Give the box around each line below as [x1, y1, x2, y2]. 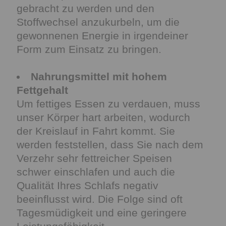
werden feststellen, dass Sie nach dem [17, 139, 203, 150]
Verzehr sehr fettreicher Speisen [17, 152, 172, 164]
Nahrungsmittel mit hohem [30, 71, 167, 82]
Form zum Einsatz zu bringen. [17, 43, 161, 55]
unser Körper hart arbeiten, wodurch [17, 111, 190, 123]
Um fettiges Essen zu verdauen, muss [17, 98, 200, 109]
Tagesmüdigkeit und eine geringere [17, 207, 187, 218]
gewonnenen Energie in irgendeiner [17, 30, 188, 41]
